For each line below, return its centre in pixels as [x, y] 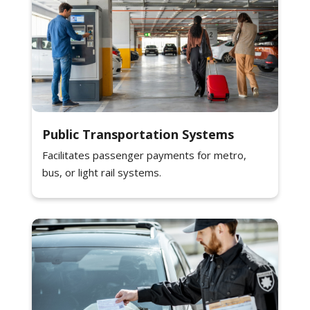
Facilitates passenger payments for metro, [145, 155]
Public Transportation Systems [138, 135]
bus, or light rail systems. [102, 173]
